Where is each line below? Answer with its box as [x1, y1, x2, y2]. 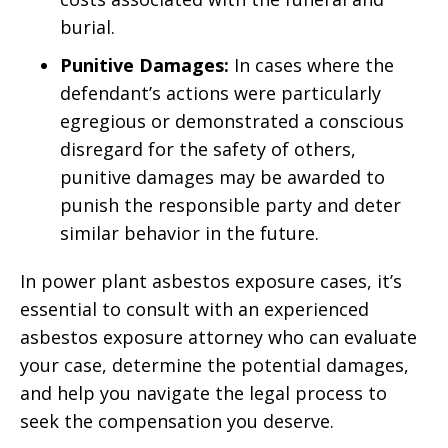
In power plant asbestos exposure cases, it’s [20, 269, 402, 293]
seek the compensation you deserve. [20, 409, 334, 433]
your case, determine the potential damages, [20, 353, 409, 377]
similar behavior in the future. [60, 221, 319, 245]
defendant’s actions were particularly [60, 81, 381, 105]
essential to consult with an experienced [20, 297, 369, 321]
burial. [60, 15, 115, 39]
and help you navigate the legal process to [20, 381, 387, 405]
